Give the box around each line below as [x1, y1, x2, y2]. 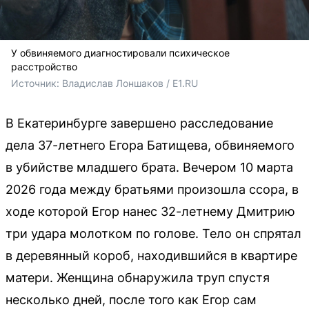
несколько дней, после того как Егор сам [6, 292, 257, 307]
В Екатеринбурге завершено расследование [6, 115, 273, 130]
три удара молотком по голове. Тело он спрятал [6, 226, 301, 241]
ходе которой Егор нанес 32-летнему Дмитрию [6, 203, 295, 219]
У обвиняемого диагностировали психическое [11, 46, 230, 59]
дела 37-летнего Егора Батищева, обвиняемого [6, 137, 295, 152]
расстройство [11, 60, 77, 72]
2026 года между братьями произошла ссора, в [6, 181, 299, 197]
